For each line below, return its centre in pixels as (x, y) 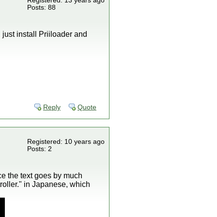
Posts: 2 (39, 149)
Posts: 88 (41, 8)
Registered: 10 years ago (66, 142)
